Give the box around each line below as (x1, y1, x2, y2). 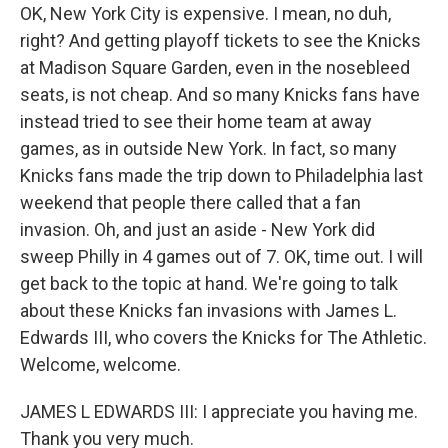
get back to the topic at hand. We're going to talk (20, 273, 398, 294)
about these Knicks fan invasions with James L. (20, 300, 397, 321)
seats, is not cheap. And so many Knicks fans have (20, 84, 420, 105)
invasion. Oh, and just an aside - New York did (20, 219, 375, 240)
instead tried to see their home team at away (20, 111, 372, 132)
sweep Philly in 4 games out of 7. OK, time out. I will (20, 246, 423, 267)
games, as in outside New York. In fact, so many (20, 138, 397, 159)
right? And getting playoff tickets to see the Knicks (20, 30, 421, 51)
